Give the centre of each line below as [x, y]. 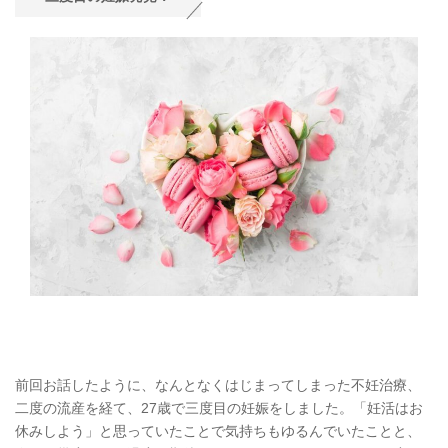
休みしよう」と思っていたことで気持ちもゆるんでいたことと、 [218, 430]
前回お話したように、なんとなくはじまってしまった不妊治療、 [218, 384]
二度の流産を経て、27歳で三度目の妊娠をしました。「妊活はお [219, 407]
